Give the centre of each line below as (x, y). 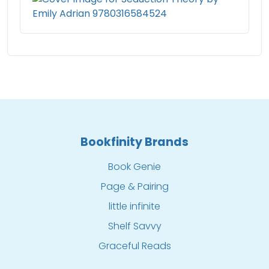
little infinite (134, 206)
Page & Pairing (134, 186)
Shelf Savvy (134, 226)
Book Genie (134, 167)
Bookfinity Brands (134, 142)
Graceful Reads (134, 246)
